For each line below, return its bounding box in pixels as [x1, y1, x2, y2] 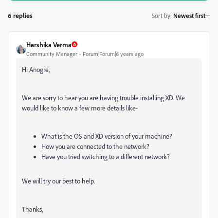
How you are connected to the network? [41, 142, 149, 150]
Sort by [152, 12, 170, 19]
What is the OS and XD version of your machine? [41, 131, 172, 140]
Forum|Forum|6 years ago [83, 50, 144, 57]
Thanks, [22, 204, 43, 213]
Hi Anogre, [22, 65, 50, 73]
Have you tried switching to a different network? [41, 152, 170, 161]
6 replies [8, 11, 33, 19]
